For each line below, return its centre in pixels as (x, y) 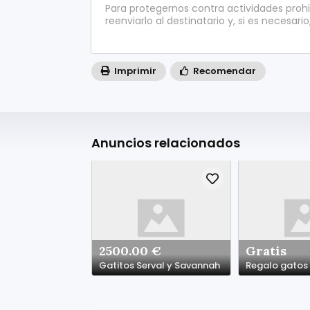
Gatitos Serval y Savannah (159, 266)
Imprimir (134, 71)
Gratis (266, 251)
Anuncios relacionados (166, 143)
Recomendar (224, 71)
